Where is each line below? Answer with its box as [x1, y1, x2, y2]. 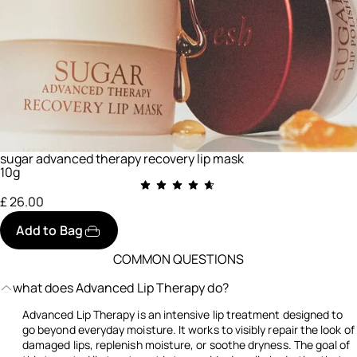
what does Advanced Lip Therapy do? [13, 278, 229, 296]
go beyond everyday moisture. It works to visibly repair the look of [22, 321, 355, 337]
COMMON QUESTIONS [113, 249, 244, 268]
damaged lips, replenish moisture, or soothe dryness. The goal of [22, 336, 351, 352]
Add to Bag [16, 221, 83, 239]
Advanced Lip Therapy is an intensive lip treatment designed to [22, 306, 343, 322]
